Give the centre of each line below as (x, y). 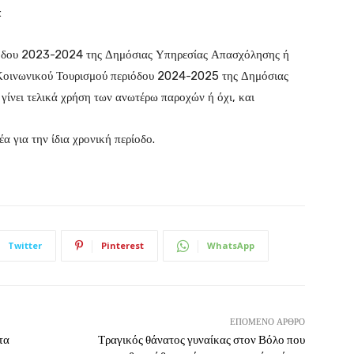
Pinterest (122, 246)
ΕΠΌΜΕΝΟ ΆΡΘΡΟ (267, 322)
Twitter (25, 246)
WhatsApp (231, 246)
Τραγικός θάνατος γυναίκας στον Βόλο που (201, 340)
